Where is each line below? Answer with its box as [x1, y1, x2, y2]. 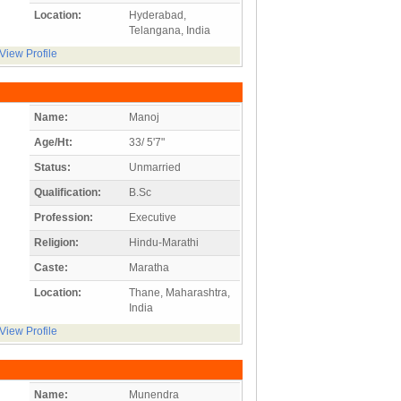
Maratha [129, 260, 169, 274]
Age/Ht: [34, 135, 73, 149]
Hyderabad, [129, 8, 186, 21]
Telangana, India [129, 23, 210, 37]
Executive [129, 210, 176, 224]
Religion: [34, 235, 79, 249]
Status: [34, 160, 71, 174]
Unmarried [129, 160, 181, 174]
